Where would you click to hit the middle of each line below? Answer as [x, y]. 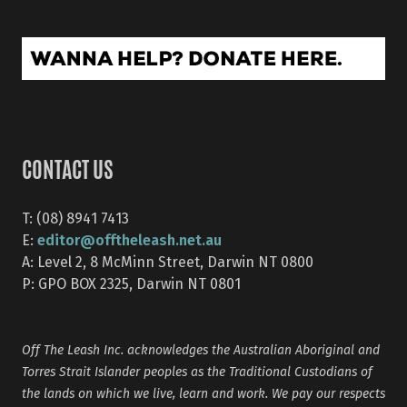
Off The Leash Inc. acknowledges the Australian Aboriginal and [201, 349]
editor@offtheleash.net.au [129, 239]
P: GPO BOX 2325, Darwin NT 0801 [131, 283]
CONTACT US [68, 172]
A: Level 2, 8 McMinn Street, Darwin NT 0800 [168, 261]
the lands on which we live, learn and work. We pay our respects [203, 393]
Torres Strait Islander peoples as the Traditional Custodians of [197, 371]
